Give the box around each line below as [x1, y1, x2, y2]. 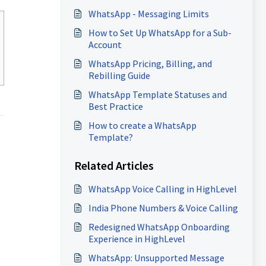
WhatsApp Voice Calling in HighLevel [88, 183, 237, 195]
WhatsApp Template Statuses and [88, 88, 227, 100]
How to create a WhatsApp [88, 119, 197, 131]
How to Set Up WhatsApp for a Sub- [88, 27, 232, 39]
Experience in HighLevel [88, 233, 185, 245]
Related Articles [74, 158, 154, 173]
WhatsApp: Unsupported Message [88, 252, 224, 264]
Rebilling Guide [88, 69, 150, 81]
